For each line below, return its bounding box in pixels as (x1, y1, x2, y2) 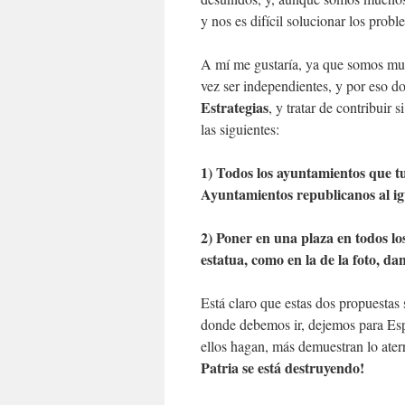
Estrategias (201, 96, 268, 118)
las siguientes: (201, 118, 279, 138)
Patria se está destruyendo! (201, 356, 364, 378)
